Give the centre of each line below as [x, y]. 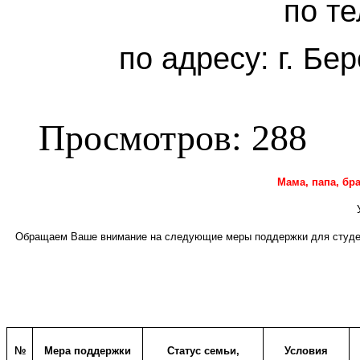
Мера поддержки [88, 350]
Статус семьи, [203, 350]
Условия [306, 350]
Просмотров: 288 [173, 137]
